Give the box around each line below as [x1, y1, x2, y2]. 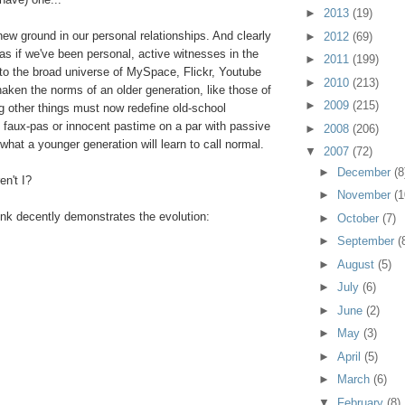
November [337, 188, 395, 202]
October [337, 211, 383, 225]
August [337, 257, 379, 271]
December [337, 165, 395, 179]
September [337, 234, 399, 249]
